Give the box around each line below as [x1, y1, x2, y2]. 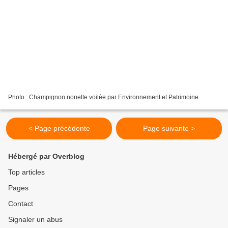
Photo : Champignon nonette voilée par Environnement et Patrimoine [8, 94, 198, 101]
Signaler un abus [8, 215, 63, 224]
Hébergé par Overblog [8, 152, 84, 161]
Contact [8, 199, 33, 208]
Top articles [8, 168, 45, 177]
